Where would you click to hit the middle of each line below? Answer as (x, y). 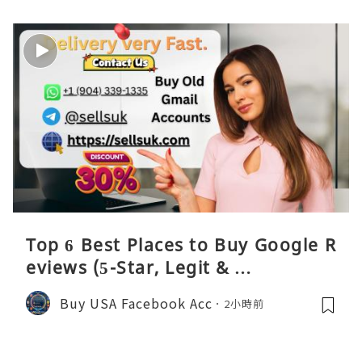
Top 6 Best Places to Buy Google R (181, 245)
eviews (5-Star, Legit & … (139, 268)
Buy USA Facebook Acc (136, 303)
